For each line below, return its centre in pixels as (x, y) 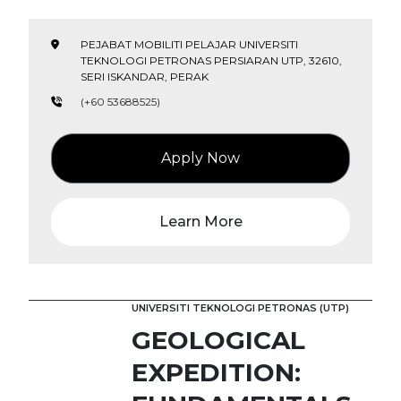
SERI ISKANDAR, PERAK (145, 77)
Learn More (200, 222)
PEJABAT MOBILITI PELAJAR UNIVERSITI (189, 44)
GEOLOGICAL (218, 340)
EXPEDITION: (216, 372)
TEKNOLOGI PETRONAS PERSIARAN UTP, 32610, (211, 60)
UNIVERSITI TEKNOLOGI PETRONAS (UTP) (240, 308)
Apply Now (200, 158)
